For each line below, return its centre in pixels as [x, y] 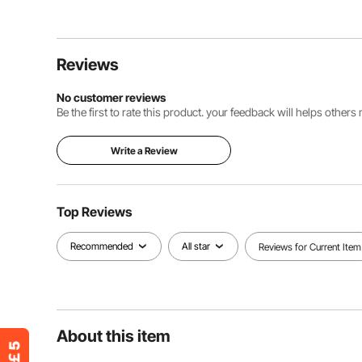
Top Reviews [94, 212]
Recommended [102, 246]
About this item [114, 336]
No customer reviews [111, 97]
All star [196, 246]
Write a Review [144, 151]
